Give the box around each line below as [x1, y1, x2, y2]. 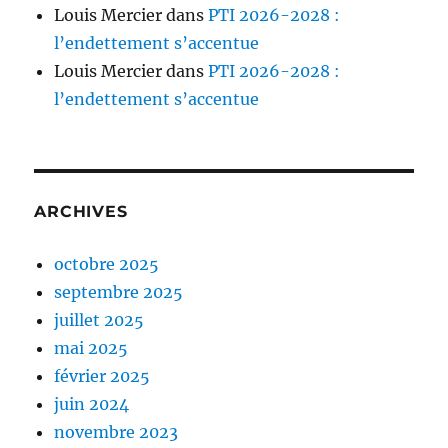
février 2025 [54, 366, 151, 387]
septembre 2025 [54, 282, 184, 303]
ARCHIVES [34, 202, 128, 222]
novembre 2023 [54, 422, 179, 443]
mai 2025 [54, 338, 129, 359]
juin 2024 [54, 394, 130, 415]
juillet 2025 [54, 310, 145, 331]
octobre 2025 [54, 254, 160, 275]
